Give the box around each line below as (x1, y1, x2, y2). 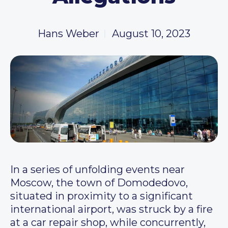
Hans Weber (38, 27, 99, 40)
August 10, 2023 (112, 27, 190, 40)
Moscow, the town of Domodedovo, (10, 177, 188, 189)
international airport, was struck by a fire (10, 203, 213, 216)
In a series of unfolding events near (10, 163, 185, 176)
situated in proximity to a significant (10, 190, 193, 203)
